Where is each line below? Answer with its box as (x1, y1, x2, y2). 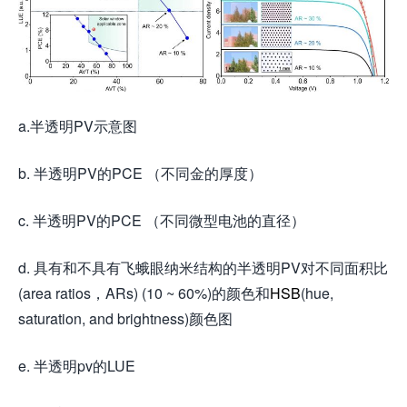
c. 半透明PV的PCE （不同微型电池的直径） (18, 210, 305, 232)
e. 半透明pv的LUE (18, 355, 135, 377)
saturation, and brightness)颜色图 (18, 308, 233, 330)
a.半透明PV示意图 (18, 115, 137, 137)
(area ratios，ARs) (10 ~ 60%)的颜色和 (18, 283, 270, 304)
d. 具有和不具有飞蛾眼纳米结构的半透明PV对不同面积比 (18, 257, 388, 279)
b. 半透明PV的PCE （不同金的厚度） (18, 163, 263, 184)
